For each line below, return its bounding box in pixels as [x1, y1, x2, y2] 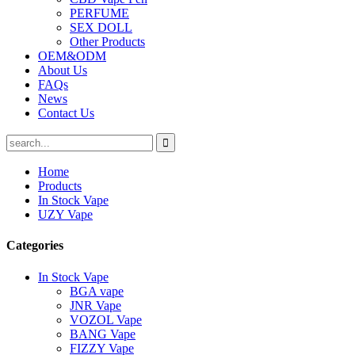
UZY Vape [38, 208, 93, 221]
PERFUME [70, 6, 129, 20]
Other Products [70, 35, 145, 48]
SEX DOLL [70, 21, 132, 34]
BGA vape [70, 284, 124, 298]
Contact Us [38, 106, 94, 120]
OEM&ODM [38, 49, 106, 63]
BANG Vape [70, 326, 136, 341]
